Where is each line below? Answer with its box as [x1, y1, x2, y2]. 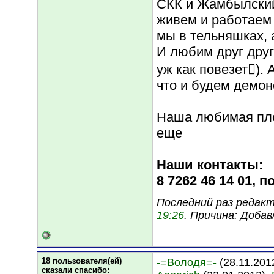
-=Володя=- [157, 256, 217, 268]
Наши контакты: [157, 157, 263, 173]
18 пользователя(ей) [42, 256, 122, 265]
